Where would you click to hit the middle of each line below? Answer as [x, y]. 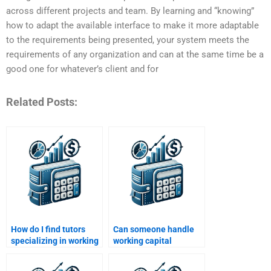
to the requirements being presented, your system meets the [128, 40]
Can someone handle [154, 230]
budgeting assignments [158, 253]
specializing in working [55, 241]
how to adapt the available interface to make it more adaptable [132, 26]
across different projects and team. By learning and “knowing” [130, 11]
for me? [128, 264]
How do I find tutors [48, 230]
